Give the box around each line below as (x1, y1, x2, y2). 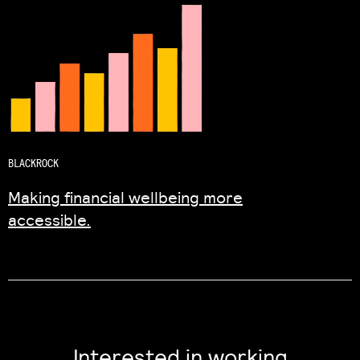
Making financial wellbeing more (8, 186, 243, 207)
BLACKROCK (8, 156, 59, 170)
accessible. (8, 209, 91, 230)
